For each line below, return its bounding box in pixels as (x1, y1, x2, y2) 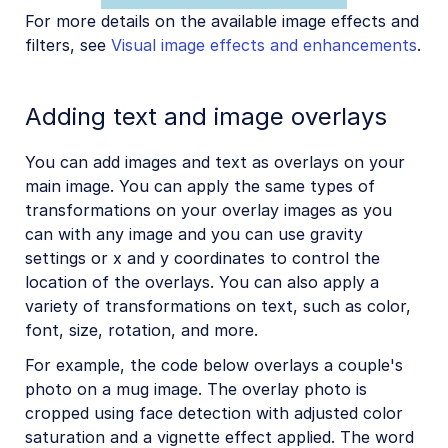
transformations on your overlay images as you (25, 200, 392, 221)
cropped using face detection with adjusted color (25, 402, 403, 423)
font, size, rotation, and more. (25, 320, 258, 341)
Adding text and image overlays (25, 102, 387, 132)
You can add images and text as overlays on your (25, 152, 405, 173)
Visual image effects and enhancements (111, 34, 417, 55)
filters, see (25, 34, 111, 55)
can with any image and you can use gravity (25, 224, 363, 245)
